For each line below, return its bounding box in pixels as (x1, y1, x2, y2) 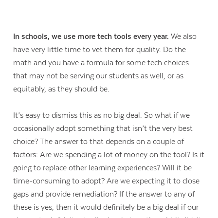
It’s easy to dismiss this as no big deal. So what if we (13, 110, 190, 120)
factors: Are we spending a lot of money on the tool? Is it (13, 150, 205, 159)
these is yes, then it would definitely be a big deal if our (13, 202, 199, 212)
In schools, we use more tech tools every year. (13, 32, 169, 41)
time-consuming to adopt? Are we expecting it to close (13, 176, 200, 185)
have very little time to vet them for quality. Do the (13, 45, 186, 54)
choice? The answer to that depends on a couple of (13, 137, 184, 146)
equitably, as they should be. (13, 84, 110, 93)
